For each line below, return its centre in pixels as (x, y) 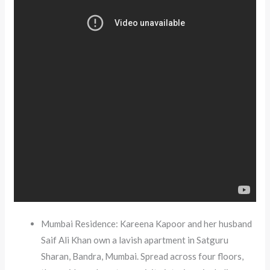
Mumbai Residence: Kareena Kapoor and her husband (147, 223)
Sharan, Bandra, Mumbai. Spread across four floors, (143, 256)
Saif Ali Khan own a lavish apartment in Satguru (135, 240)
